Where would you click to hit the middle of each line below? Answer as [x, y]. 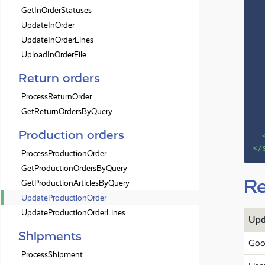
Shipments [50, 236]
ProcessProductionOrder [64, 153]
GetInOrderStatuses [56, 10]
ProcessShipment [52, 255]
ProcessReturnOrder [56, 97]
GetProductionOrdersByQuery [74, 168]
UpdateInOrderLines [57, 40]
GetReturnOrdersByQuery [67, 112]
